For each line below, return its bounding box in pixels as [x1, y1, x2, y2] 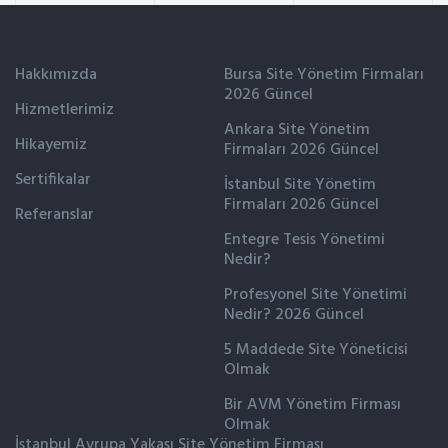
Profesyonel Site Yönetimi [224, 281, 407, 308]
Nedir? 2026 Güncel [224, 301, 364, 328]
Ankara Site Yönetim [224, 116, 370, 143]
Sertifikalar [15, 166, 91, 193]
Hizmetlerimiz [15, 96, 114, 123]
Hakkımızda [15, 61, 97, 88]
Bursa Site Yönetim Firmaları [224, 61, 424, 88]
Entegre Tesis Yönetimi [224, 226, 385, 253]
